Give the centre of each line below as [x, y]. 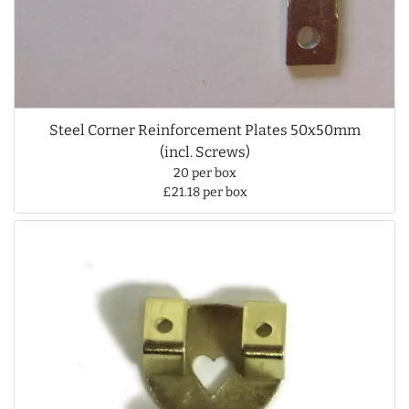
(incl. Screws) [204, 152]
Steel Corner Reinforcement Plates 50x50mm [204, 130]
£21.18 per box [204, 192]
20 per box [204, 173]
